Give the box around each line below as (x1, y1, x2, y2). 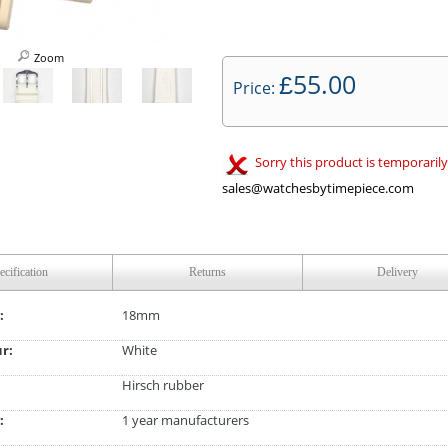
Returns (189, 265, 226, 279)
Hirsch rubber (122, 376, 204, 394)
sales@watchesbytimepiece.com (222, 179, 414, 197)
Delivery (377, 265, 418, 279)
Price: (233, 77, 279, 99)
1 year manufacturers (122, 411, 249, 429)
